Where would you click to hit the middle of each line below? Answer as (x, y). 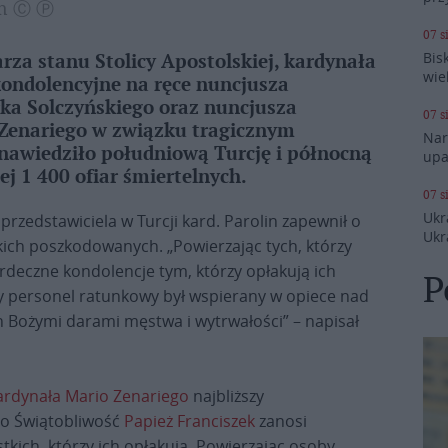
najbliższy (226, 396)
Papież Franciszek (189, 421)
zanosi (281, 421)
